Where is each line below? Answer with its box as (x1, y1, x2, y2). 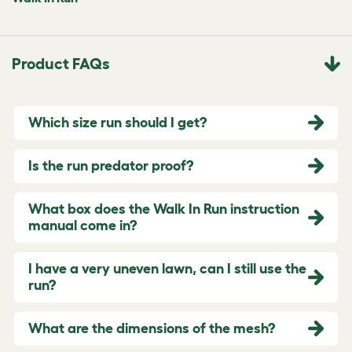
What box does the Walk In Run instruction (28, 200, 299, 217)
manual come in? (28, 217, 137, 233)
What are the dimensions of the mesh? (28, 320, 275, 336)
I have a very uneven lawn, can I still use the (28, 260, 306, 277)
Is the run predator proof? (28, 157, 193, 174)
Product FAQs (12, 54, 109, 72)
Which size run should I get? (28, 114, 207, 130)
